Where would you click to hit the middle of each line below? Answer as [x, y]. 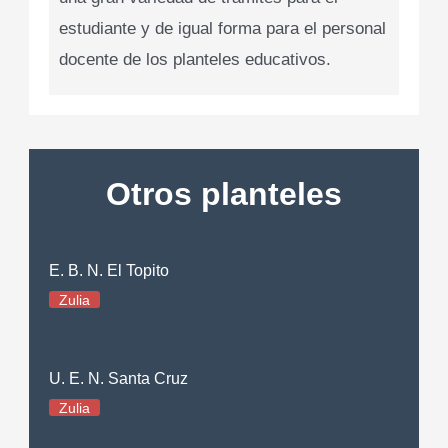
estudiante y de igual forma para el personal [223, 29]
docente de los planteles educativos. [195, 60]
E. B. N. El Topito [109, 270]
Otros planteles [224, 194]
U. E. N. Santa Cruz [119, 378]
